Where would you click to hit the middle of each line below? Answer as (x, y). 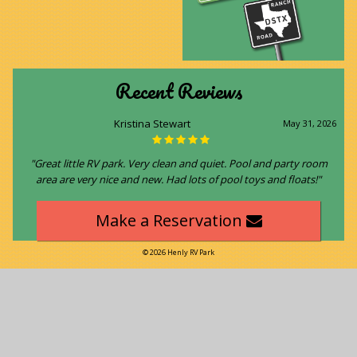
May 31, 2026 (309, 123)
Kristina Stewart (152, 123)
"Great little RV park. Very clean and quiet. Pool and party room (178, 163)
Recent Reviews (178, 92)
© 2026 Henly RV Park (178, 252)
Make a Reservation (171, 220)
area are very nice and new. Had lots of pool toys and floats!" (178, 179)
